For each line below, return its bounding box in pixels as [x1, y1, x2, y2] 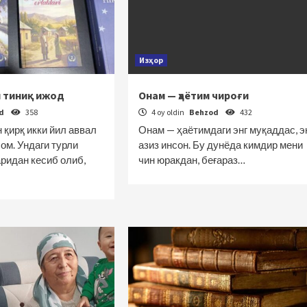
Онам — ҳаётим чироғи [138, 88, 249, 102]
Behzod [188, 107, 220, 117]
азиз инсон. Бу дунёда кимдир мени [138, 138, 303, 151]
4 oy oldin [149, 107, 186, 117]
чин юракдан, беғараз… [138, 153, 245, 166]
